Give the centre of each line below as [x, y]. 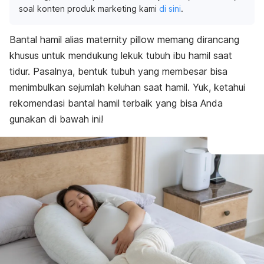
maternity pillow [121, 39]
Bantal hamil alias [48, 39]
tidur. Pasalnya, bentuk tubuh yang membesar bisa [118, 71]
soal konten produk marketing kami [89, 9]
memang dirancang [197, 39]
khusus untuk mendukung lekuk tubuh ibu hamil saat [121, 55]
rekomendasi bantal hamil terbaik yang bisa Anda [116, 103]
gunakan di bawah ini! [56, 119]
